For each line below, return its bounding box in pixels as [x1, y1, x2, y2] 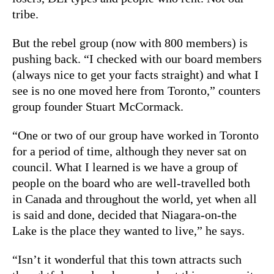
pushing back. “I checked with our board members [12, 51, 262, 65]
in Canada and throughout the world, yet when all [12, 191, 257, 206]
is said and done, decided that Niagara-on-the [12, 207, 237, 221]
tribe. [12, 7, 39, 21]
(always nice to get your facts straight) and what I [12, 67, 259, 81]
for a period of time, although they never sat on [12, 144, 246, 158]
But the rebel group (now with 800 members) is [12, 35, 248, 50]
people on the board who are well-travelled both [12, 176, 250, 190]
